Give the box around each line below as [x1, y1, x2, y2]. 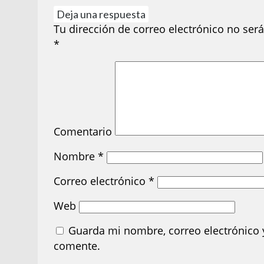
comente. [54, 239, 101, 253]
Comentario [54, 124, 113, 139]
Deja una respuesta [57, 8, 146, 21]
